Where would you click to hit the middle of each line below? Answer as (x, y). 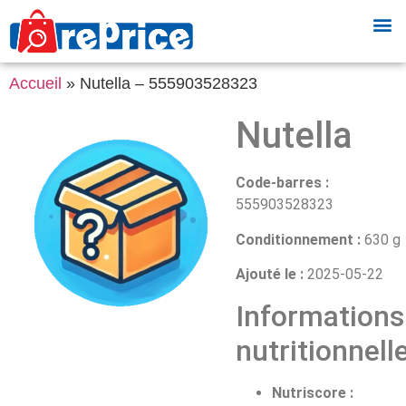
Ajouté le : (270, 275)
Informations (320, 316)
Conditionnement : (298, 239)
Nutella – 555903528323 (169, 84)
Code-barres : (282, 183)
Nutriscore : (313, 392)
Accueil (35, 84)
